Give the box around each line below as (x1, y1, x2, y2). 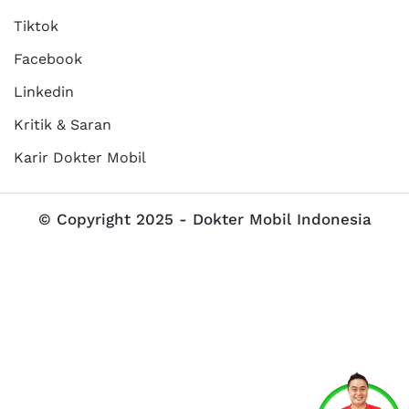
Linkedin (14, 82, 74, 100)
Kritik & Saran (14, 115, 111, 133)
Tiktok (14, 16, 58, 35)
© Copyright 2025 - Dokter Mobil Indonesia (37, 209, 372, 228)
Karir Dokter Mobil (14, 148, 146, 166)
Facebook (14, 49, 82, 68)
